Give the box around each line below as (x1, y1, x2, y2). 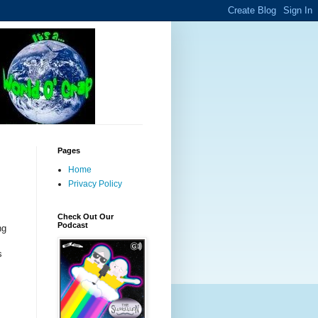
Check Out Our (57, 212, 114, 221)
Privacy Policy (68, 179, 122, 189)
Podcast (57, 221, 88, 229)
